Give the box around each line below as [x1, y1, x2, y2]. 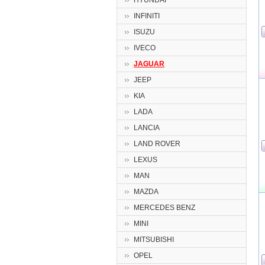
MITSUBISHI [134, 235, 174, 244]
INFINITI [134, 12, 160, 20]
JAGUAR [134, 60, 164, 68]
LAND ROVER [134, 140, 180, 148]
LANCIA [134, 124, 160, 132]
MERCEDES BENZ [134, 203, 195, 212]
